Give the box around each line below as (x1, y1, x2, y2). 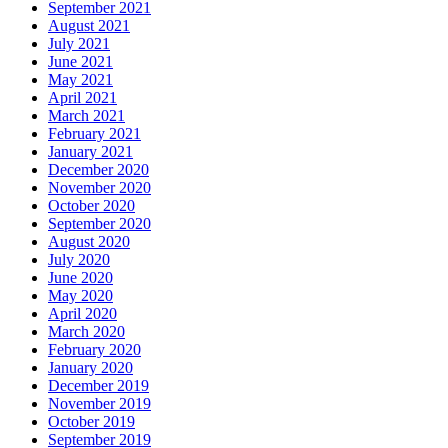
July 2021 (48, 35, 110, 53)
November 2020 (48, 179, 151, 197)
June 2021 (48, 53, 113, 71)
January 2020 (48, 359, 133, 377)
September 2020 (48, 215, 151, 233)
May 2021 (48, 71, 113, 89)
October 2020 (48, 197, 135, 215)
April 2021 (48, 89, 117, 107)
